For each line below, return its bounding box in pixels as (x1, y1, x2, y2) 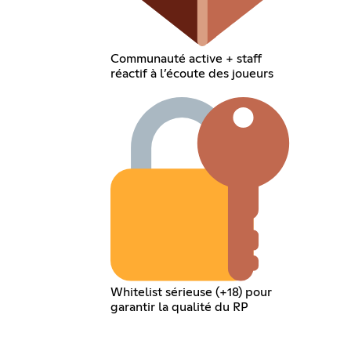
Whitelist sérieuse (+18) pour (110, 285, 273, 299)
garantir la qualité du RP (110, 300, 249, 313)
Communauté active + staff (110, 52, 262, 66)
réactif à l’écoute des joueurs (110, 67, 274, 81)
